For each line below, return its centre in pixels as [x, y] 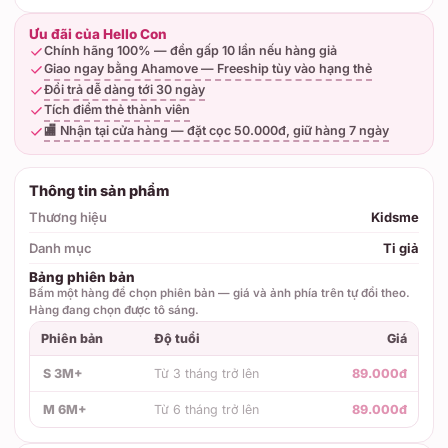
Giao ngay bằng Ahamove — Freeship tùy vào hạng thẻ [208, 68]
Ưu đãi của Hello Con [98, 34]
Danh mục [60, 248]
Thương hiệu [68, 217]
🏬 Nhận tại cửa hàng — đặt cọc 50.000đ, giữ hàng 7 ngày [216, 130]
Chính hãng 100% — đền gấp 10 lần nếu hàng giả [190, 50]
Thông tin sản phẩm [99, 190]
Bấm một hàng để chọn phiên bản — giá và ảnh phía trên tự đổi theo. [219, 293]
